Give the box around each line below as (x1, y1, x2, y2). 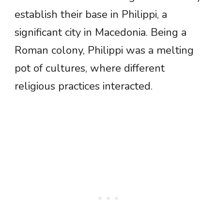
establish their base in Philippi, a (15, 7, 167, 22)
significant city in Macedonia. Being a (15, 25, 186, 40)
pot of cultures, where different (15, 61, 165, 76)
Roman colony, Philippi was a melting (15, 43, 194, 58)
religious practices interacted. (15, 79, 153, 94)
